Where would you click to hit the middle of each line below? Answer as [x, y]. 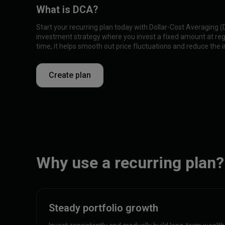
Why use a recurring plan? [130, 163]
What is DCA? [67, 9]
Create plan [70, 75]
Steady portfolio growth [103, 208]
